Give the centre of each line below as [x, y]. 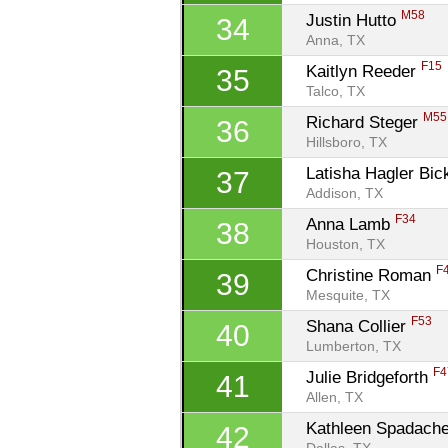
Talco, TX [336, 91]
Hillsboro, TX [347, 142]
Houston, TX [346, 244]
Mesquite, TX [348, 295]
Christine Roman [371, 275]
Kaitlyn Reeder [364, 71]
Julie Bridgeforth [370, 377]
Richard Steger [365, 122]
